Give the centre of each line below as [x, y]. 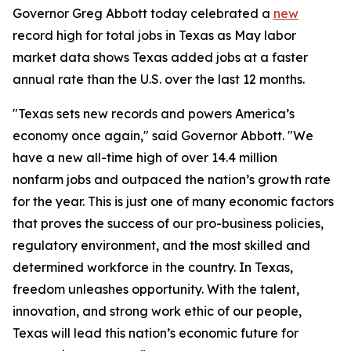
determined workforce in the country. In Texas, [153, 267]
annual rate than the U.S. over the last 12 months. [159, 79]
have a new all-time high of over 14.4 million [145, 157]
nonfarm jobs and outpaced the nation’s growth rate [172, 179]
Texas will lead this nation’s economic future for [156, 333]
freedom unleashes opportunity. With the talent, [156, 289]
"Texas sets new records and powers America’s [154, 114]
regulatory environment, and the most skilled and [161, 245]
